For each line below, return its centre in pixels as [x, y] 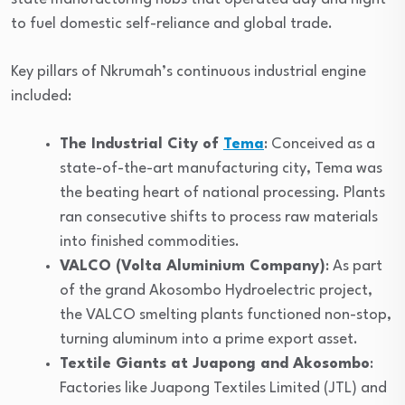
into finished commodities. [150, 241]
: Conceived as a [320, 144]
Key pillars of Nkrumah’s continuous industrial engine [188, 71]
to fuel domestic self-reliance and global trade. [172, 24]
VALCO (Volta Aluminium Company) [193, 266]
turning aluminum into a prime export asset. [209, 339]
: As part [354, 266]
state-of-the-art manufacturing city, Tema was [221, 168]
